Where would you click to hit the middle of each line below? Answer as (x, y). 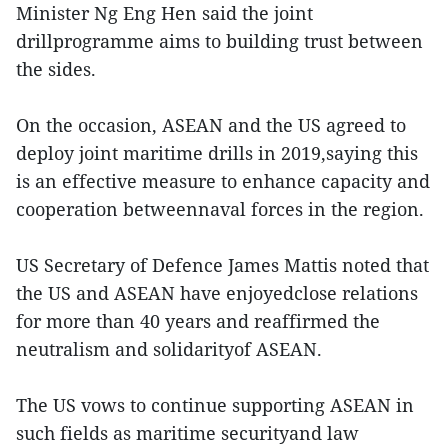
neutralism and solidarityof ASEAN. (169, 348)
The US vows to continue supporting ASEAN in (215, 404)
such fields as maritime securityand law (187, 432)
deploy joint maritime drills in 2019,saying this (217, 152)
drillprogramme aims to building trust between (219, 40)
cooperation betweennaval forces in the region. (220, 208)
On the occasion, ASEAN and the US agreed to (211, 124)
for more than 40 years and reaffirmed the (198, 320)
